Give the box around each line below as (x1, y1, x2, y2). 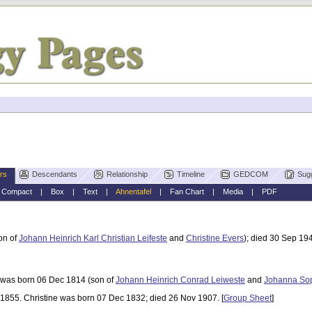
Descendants (31, 170, 77, 179)
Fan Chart (169, 187, 204, 196)
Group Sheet (224, 293, 272, 304)
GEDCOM (233, 170, 269, 179)
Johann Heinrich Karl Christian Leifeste (19, 233, 167, 244)
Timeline (176, 170, 205, 179)
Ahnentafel (115, 187, 151, 196)
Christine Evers (186, 233, 244, 244)
